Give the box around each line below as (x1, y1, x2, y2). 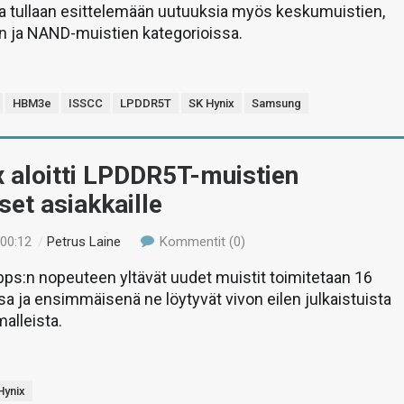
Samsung (252, 96, 302, 110)
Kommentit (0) (155, 234, 245, 250)
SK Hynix (188, 96, 235, 110)
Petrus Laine (47, 234, 122, 250)
